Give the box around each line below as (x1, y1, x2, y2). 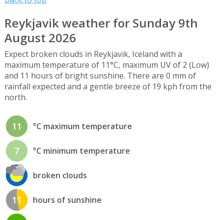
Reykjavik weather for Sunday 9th (4, 15, 198, 31)
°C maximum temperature (32, 120, 132, 132)
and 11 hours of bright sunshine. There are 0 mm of (4, 70, 196, 82)
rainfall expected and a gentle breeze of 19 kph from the (4, 81, 212, 92)
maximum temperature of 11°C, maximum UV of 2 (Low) (4, 59, 209, 71)
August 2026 (4, 29, 76, 46)
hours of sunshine (32, 194, 102, 205)
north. (4, 92, 27, 103)
